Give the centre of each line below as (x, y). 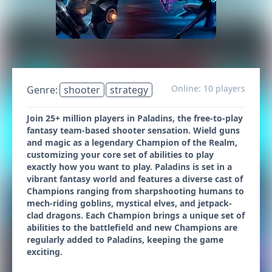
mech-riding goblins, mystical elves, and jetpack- (129, 203)
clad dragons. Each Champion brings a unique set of (136, 215)
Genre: (43, 90)
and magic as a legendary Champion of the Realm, (132, 142)
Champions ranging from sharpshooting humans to (135, 191)
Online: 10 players (208, 88)
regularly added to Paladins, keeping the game (125, 240)
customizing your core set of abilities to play (120, 155)
